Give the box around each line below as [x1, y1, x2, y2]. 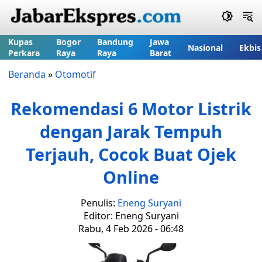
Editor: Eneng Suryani [83, 209, 179, 222]
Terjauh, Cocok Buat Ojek [26, 143, 236, 166]
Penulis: [81, 196, 118, 209]
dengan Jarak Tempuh [40, 120, 222, 143]
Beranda [8, 68, 46, 81]
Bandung [97, 36, 133, 47]
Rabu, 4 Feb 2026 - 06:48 [78, 222, 184, 235]
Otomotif [55, 68, 96, 81]
